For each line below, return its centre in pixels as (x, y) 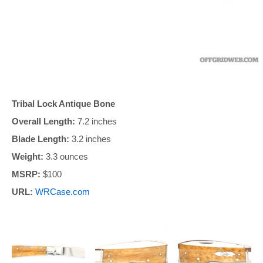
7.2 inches (96, 121)
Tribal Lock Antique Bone (63, 103)
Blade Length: (41, 139)
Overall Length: (43, 121)
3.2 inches (90, 139)
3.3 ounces (66, 156)
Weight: (28, 156)
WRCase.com (63, 191)
